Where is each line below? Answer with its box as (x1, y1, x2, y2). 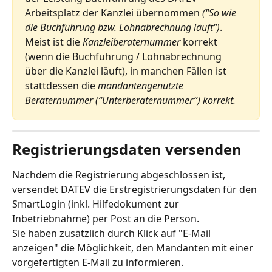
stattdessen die (25, 79, 98, 93)
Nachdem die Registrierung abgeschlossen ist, (12, 168, 228, 182)
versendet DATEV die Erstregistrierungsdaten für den (12, 183, 259, 197)
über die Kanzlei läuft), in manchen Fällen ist (25, 64, 229, 78)
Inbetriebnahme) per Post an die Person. (12, 212, 199, 226)
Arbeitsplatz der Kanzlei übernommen (25, 6, 202, 20)
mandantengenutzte (98, 79, 186, 93)
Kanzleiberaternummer (83, 35, 180, 49)
